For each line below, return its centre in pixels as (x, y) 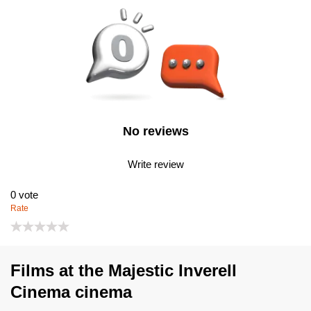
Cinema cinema (71, 292)
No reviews (155, 132)
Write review (155, 164)
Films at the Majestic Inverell (124, 271)
